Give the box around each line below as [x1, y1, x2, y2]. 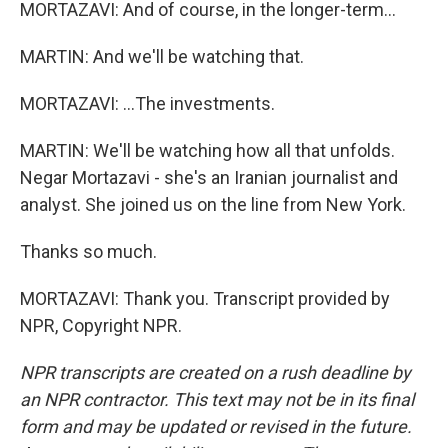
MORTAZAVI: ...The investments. [20, 93, 275, 114]
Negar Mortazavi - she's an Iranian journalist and [20, 167, 398, 188]
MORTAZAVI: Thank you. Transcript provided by [20, 288, 390, 309]
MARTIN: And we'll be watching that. [20, 46, 304, 67]
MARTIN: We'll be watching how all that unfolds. [20, 140, 395, 161]
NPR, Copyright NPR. [20, 315, 182, 336]
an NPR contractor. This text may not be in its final [20, 389, 414, 410]
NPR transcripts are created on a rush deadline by [20, 362, 411, 383]
